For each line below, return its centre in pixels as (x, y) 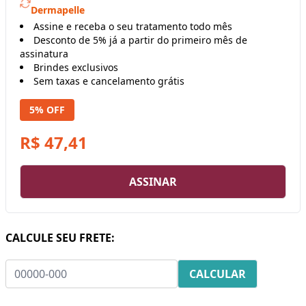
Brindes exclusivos (76, 67)
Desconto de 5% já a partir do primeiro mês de (140, 40)
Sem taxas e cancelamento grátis (109, 81)
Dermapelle (58, 10)
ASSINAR (153, 181)
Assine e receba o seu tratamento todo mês (133, 26)
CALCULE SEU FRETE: (60, 237)
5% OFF (47, 109)
